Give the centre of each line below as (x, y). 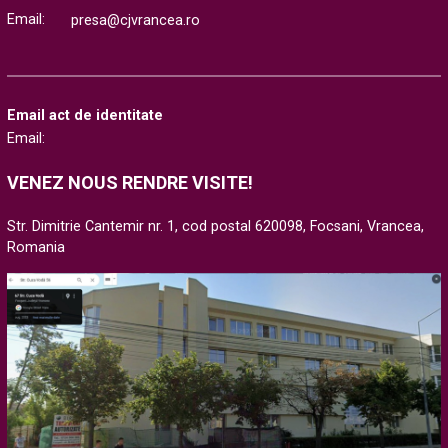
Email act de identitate (85, 116)
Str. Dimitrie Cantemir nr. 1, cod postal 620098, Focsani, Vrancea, (216, 227)
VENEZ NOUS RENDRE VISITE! (130, 183)
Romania (36, 248)
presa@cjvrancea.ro (135, 21)
